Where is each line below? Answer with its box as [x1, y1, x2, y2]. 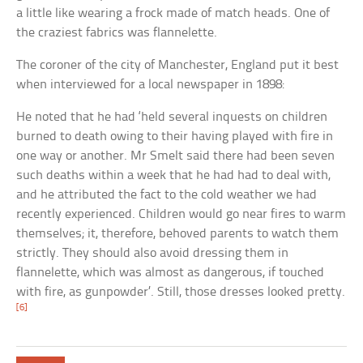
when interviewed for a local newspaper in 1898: [16, 77, 285, 92]
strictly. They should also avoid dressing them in [16, 246, 289, 260]
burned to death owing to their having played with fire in [16, 129, 334, 143]
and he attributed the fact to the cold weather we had [16, 187, 318, 202]
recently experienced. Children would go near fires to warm [16, 207, 347, 221]
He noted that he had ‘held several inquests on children [16, 109, 328, 124]
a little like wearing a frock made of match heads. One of [16, 6, 331, 20]
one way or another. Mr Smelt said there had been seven [16, 148, 335, 163]
